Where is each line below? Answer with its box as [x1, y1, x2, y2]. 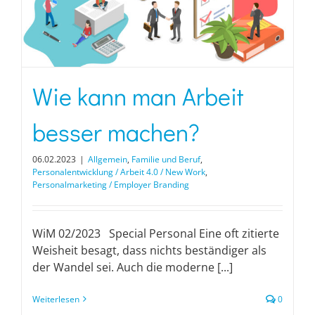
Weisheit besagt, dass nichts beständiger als [32, 242, 266, 258]
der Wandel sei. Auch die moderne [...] [32, 259, 233, 275]
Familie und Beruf [131, 153, 200, 165]
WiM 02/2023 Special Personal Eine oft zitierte [32, 225, 279, 241]
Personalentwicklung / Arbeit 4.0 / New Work [32, 165, 205, 178]
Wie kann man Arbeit [32, 79, 243, 112]
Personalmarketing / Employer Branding [32, 178, 189, 191]
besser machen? [32, 115, 200, 148]
